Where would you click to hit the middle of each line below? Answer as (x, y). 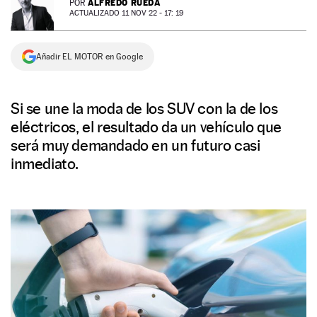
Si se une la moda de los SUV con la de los (144, 108)
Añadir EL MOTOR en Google (90, 57)
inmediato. (45, 163)
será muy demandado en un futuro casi (136, 145)
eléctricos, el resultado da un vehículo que (146, 127)
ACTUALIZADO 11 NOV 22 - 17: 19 (126, 13)
